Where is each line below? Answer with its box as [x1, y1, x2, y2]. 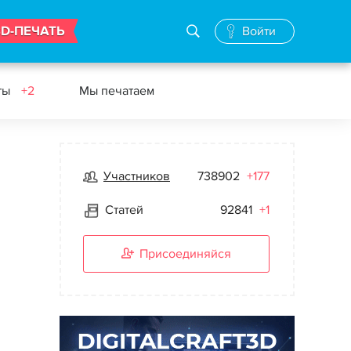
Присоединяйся [139, 246, 231, 262]
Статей [105, 202, 143, 218]
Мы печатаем [79, 83, 154, 99]
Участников [103, 168, 170, 184]
